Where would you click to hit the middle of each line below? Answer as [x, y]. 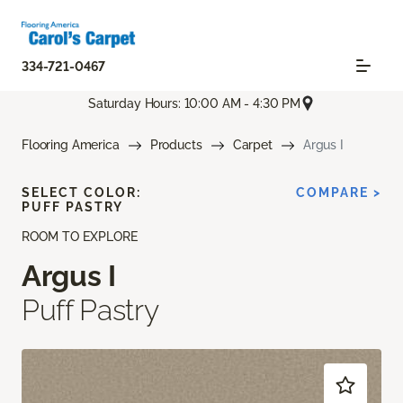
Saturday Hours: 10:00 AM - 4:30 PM [194, 103]
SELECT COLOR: [81, 193]
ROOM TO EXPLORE [80, 237]
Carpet [252, 145]
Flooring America [71, 145]
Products [176, 145]
